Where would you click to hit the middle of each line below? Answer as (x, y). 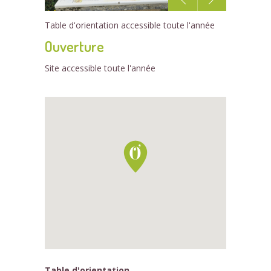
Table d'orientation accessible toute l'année (130, 25)
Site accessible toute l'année (100, 68)
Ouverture (74, 46)
